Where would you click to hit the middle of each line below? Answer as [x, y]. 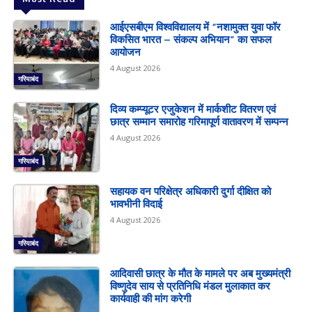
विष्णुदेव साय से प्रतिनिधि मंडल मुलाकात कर [190, 286]
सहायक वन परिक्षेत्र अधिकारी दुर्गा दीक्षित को [191, 191]
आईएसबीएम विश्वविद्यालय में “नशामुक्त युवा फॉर [196, 26]
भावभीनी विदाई [136, 203]
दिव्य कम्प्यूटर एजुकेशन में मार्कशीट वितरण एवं [193, 109]
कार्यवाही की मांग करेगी [151, 298]
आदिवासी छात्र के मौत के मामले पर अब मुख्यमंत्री [201, 273]
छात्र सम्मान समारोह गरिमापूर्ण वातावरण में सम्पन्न [200, 121]
